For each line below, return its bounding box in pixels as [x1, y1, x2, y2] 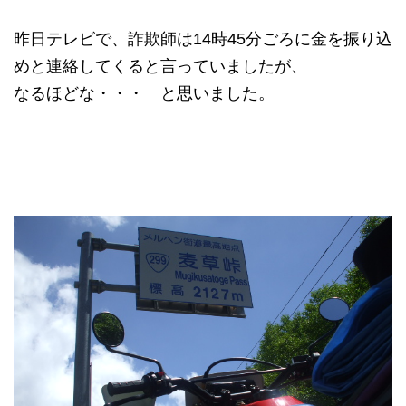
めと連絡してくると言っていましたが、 [14, 56, 307, 75]
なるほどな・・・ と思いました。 [14, 83, 275, 102]
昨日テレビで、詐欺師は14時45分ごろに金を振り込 [14, 29, 392, 48]
